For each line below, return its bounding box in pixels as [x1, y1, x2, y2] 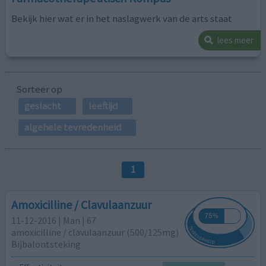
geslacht [24, 99, 61, 112]
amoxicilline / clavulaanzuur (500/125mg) [11, 226, 179, 238]
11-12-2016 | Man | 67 [11, 214, 97, 226]
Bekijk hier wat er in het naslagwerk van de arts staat [11, 12, 233, 26]
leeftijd [88, 99, 118, 112]
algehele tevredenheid [24, 121, 121, 134]
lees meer [217, 34, 254, 46]
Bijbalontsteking [11, 237, 81, 250]
